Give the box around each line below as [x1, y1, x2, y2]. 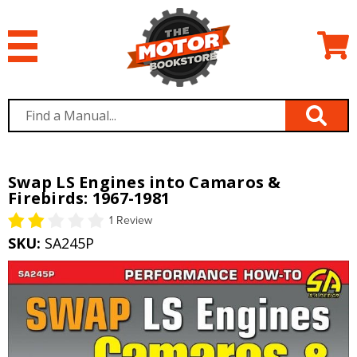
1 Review [109, 214, 152, 228]
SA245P [45, 233, 94, 253]
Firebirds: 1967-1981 [8, 187, 170, 209]
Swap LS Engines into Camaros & [8, 171, 281, 193]
